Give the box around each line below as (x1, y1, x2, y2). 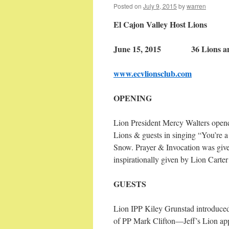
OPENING (113, 92, 152, 104)
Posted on (113, 2, 142, 10)
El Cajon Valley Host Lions (113, 18, 207, 30)
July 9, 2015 (143, 2, 177, 10)
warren (187, 2, 206, 10)
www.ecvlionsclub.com (113, 67, 192, 79)
